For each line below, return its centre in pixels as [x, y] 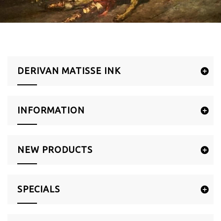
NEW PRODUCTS [55, 150]
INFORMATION [51, 110]
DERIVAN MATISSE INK [69, 71]
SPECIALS [39, 189]
